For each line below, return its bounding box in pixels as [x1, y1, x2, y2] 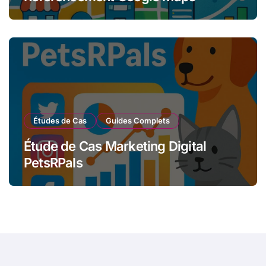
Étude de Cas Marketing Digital [24, 138, 207, 154]
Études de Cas [33, 115, 87, 125]
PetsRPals [24, 154, 83, 170]
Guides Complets [106, 115, 170, 125]
